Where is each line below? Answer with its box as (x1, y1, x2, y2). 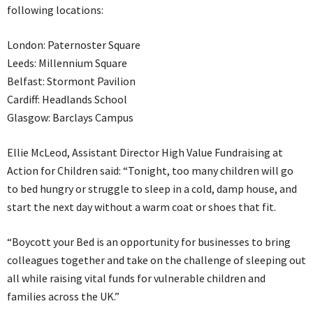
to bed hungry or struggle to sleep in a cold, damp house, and (7, 181, 297, 196)
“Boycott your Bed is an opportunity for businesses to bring (7, 234, 291, 249)
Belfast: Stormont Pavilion (7, 73, 136, 88)
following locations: (7, 2, 103, 17)
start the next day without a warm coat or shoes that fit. (7, 199, 276, 214)
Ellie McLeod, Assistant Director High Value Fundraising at (7, 145, 283, 159)
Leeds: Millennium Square (7, 55, 127, 70)
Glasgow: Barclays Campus (7, 110, 133, 124)
